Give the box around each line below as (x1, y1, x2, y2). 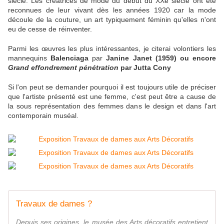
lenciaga (59, 54, 89, 62)
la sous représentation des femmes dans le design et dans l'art (8, 102, 216, 110)
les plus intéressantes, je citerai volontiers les (65, 44, 216, 53)
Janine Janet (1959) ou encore (106, 54, 216, 62)
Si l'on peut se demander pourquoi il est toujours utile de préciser (8, 83, 216, 91)
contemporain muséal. (8, 111, 78, 120)
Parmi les (8, 44, 41, 53)
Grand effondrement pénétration (8, 63, 118, 72)
